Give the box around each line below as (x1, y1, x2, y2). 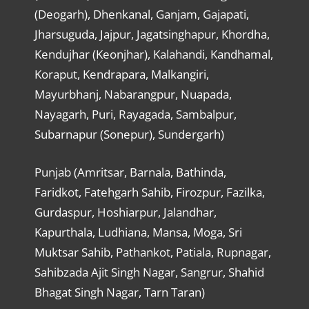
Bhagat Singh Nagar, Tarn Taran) (34, 283, 205, 300)
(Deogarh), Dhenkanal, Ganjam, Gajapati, (34, 6, 249, 23)
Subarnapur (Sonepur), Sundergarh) (34, 126, 224, 143)
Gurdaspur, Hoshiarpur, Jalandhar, (34, 203, 217, 220)
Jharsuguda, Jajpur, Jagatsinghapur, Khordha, (34, 26, 270, 43)
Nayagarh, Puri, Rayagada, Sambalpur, (34, 106, 237, 123)
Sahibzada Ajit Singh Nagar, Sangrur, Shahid (34, 263, 264, 280)
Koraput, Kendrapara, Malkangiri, (34, 66, 209, 83)
